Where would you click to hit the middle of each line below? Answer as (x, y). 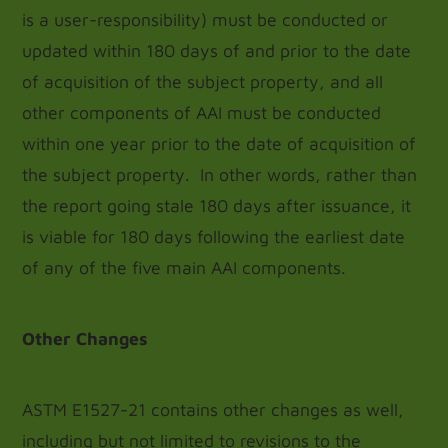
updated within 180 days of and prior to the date (217, 50)
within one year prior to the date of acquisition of (219, 143)
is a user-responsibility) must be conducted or (205, 19)
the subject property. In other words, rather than (220, 174)
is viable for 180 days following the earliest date (214, 236)
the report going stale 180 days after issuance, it (217, 205)
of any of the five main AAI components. (184, 267)
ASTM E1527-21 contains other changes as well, (213, 409)
